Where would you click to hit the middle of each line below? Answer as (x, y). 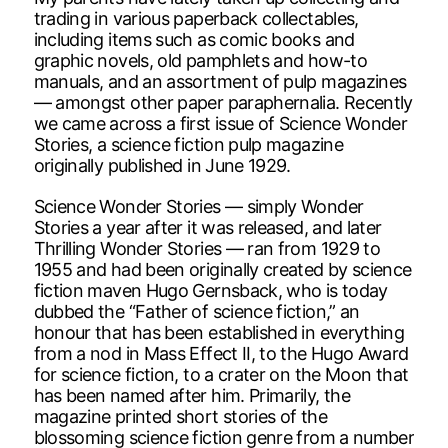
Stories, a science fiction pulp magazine (188, 144)
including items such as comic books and (194, 39)
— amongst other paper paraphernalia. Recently (223, 102)
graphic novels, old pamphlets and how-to (200, 60)
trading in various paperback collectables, (196, 18)
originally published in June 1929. (162, 165)
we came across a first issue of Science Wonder (220, 123)
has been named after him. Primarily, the (191, 395)
